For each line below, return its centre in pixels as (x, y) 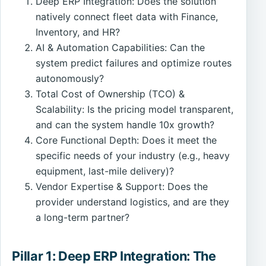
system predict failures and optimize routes (134, 63)
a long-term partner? (83, 218)
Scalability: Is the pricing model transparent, (135, 110)
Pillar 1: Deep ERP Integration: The (114, 256)
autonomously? (70, 79)
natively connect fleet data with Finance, (127, 17)
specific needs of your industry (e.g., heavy (133, 156)
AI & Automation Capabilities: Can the (121, 48)
